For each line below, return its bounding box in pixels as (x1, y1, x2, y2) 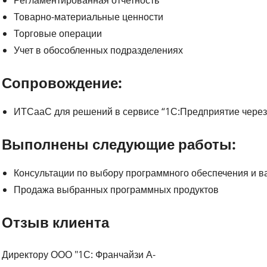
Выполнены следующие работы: (2, 133, 237, 154)
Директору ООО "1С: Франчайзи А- (2, 247, 156, 261)
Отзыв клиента (2, 212, 110, 232)
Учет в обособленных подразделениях (14, 43, 184, 57)
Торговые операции (14, 26, 103, 40)
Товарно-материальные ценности (14, 10, 164, 23)
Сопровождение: (2, 72, 123, 92)
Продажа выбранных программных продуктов (14, 182, 219, 196)
